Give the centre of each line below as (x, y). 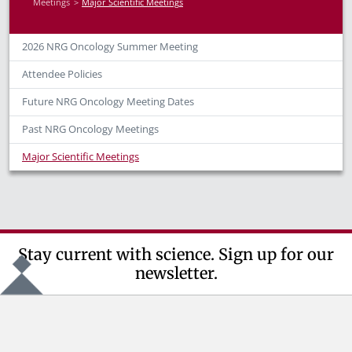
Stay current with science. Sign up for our (176, 254)
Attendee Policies (62, 74)
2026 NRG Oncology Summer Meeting (110, 47)
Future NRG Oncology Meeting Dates (108, 102)
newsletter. (176, 273)
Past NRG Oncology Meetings (90, 129)
